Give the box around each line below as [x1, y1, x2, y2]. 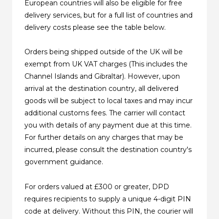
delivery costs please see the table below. [24, 23, 166, 32]
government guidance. [24, 157, 104, 167]
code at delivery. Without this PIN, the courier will [24, 206, 194, 216]
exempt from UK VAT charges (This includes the [24, 60, 188, 69]
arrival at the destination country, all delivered [24, 84, 179, 93]
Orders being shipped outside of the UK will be [24, 47, 183, 57]
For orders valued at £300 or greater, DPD [24, 182, 170, 191]
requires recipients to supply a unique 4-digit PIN [24, 194, 192, 203]
